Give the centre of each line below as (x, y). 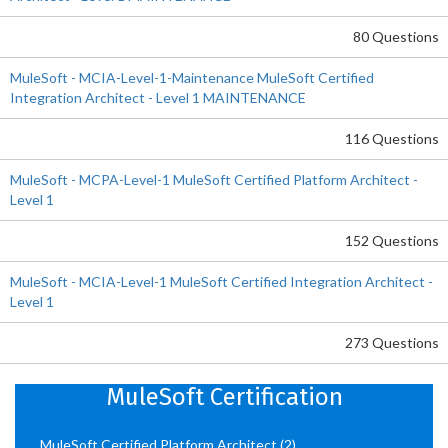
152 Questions (392, 240)
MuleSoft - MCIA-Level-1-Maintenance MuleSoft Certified (192, 77)
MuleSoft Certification (224, 397)
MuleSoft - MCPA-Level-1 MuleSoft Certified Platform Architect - (214, 179)
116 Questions (392, 138)
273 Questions (392, 342)
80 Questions (396, 36)
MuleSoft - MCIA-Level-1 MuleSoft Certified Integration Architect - (221, 281)
